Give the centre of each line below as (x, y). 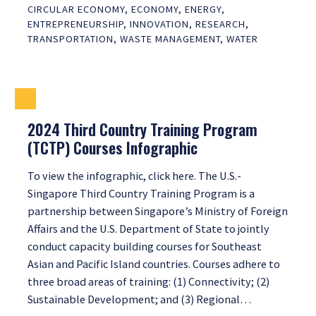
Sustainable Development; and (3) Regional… (139, 299)
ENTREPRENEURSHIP (75, 24)
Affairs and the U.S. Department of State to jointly (148, 229)
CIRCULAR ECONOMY (76, 10)
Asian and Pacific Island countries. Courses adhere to (154, 264)
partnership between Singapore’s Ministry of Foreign (158, 211)
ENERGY (203, 10)
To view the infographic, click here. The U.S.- (134, 176)
